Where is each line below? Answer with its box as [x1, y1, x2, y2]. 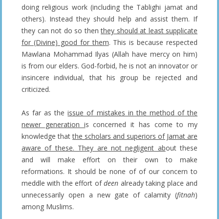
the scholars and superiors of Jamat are [72, 131, 197, 141]
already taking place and [120, 178, 198, 188]
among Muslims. [22, 201, 74, 211]
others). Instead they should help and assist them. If [22, 14, 197, 23]
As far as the [22, 108, 68, 117]
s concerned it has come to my [85, 119, 197, 129]
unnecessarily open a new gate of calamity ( [22, 190, 177, 199]
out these [165, 143, 197, 153]
